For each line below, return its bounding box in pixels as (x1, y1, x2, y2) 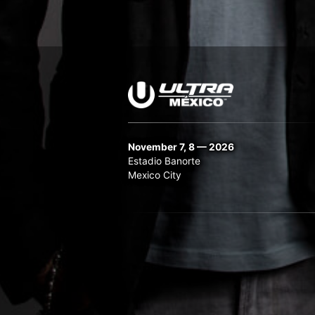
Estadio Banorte (128, 155, 200, 167)
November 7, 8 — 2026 (128, 141, 234, 153)
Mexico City (128, 169, 181, 181)
